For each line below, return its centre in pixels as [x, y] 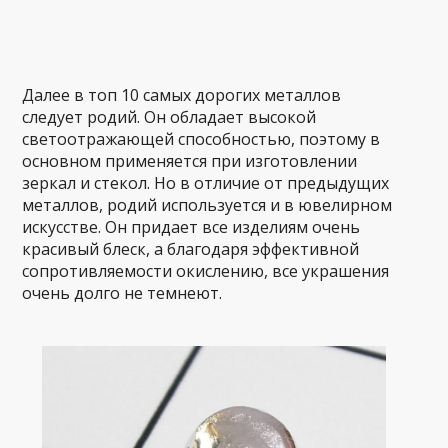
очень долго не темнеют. [122, 292]
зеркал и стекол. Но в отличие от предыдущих [206, 182]
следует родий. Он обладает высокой [169, 116]
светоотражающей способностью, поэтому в [201, 138]
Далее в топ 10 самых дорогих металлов [182, 94]
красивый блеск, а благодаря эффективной [191, 248]
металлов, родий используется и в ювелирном [207, 204]
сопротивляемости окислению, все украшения [206, 270]
